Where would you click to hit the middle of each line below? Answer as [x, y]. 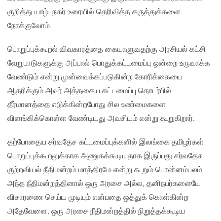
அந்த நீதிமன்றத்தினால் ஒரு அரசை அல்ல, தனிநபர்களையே [104, 184]
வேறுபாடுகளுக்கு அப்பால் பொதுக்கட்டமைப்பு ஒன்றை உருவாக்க [109, 64]
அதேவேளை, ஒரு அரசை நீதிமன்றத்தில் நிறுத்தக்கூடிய [96, 212]
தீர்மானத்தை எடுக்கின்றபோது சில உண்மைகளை [87, 105]
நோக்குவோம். [30, 26]
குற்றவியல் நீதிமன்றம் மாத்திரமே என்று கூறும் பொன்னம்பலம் [105, 170]
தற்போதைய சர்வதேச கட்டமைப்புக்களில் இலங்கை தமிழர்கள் [106, 143]
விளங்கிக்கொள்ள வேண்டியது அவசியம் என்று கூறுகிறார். [101, 119]
